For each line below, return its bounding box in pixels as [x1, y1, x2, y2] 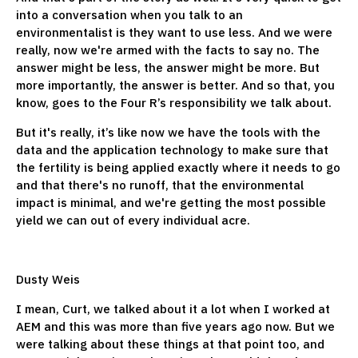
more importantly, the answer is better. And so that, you [16, 77, 335, 93]
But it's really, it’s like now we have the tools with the [16, 124, 320, 140]
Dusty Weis [16, 271, 83, 287]
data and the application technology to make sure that [16, 141, 328, 157]
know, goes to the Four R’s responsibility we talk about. [16, 94, 335, 110]
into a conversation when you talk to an [16, 6, 243, 22]
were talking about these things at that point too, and [16, 336, 324, 352]
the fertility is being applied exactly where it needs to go [16, 159, 340, 175]
